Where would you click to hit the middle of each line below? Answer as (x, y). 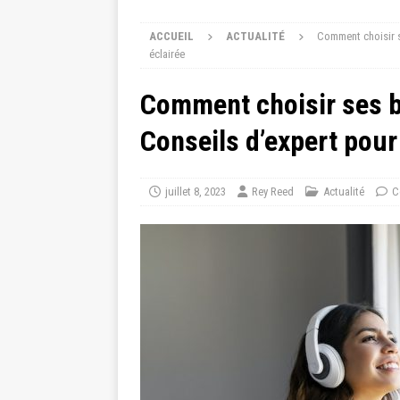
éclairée (167, 54)
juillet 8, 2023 (196, 192)
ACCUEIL (171, 36)
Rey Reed (273, 192)
